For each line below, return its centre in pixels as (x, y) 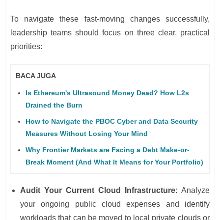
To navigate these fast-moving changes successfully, (110, 19)
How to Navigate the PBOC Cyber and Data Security (112, 121)
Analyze (194, 190)
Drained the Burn (54, 105)
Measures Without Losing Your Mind (87, 133)
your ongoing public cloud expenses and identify (115, 204)
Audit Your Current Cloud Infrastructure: (99, 190)
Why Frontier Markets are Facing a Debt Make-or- (108, 150)
